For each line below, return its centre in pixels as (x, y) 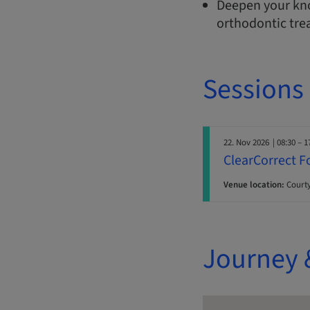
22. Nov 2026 (246, 143)
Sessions (253, 90)
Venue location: (254, 185)
